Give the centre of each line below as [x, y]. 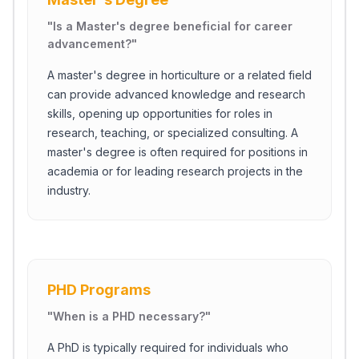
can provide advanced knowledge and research [176, 94]
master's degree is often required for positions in [177, 152]
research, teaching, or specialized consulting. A [173, 133]
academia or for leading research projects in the [175, 171]
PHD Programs [99, 290]
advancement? [89, 44]
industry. [69, 190]
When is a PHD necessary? [129, 316]
